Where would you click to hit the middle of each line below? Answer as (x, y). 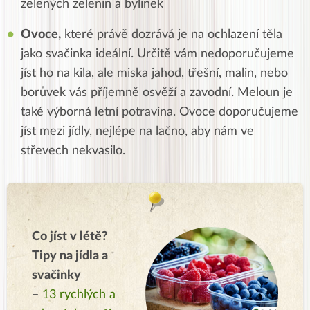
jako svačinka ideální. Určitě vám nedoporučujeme (157, 54)
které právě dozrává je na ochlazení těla (172, 34)
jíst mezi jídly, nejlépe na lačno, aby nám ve (137, 131)
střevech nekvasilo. (73, 151)
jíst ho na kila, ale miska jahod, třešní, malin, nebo (154, 73)
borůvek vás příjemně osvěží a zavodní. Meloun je (157, 92)
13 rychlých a (79, 294)
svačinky (56, 275)
